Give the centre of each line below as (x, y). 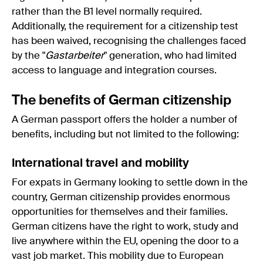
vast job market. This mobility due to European (118, 256)
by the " (28, 56)
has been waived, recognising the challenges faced (129, 41)
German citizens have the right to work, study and (125, 227)
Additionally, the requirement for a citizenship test (125, 26)
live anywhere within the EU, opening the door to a (125, 241)
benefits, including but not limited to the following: (125, 134)
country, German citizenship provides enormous (121, 197)
